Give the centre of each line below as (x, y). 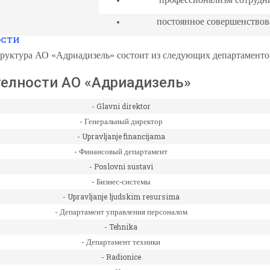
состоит (133, 55)
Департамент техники (123, 242)
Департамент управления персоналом (123, 212)
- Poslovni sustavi (121, 167)
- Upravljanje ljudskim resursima (121, 197)
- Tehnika (121, 227)
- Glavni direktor (121, 106)
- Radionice (121, 257)
